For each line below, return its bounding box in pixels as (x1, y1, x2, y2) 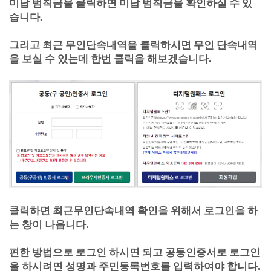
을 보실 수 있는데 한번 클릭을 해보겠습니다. (9, 53, 211, 65)
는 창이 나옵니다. (9, 219, 88, 230)
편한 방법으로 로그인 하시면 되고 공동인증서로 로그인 (9, 247, 260, 258)
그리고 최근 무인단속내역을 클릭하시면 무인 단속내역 (9, 39, 258, 51)
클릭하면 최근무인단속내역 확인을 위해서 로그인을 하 (9, 205, 258, 217)
